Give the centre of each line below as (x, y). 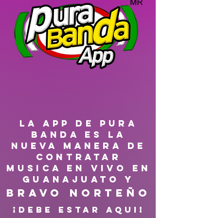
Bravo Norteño (79, 193)
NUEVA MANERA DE (79, 146)
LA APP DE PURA (79, 123)
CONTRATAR (79, 157)
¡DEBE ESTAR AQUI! (79, 210)
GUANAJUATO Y (79, 179)
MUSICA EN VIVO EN (79, 168)
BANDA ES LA (79, 135)
